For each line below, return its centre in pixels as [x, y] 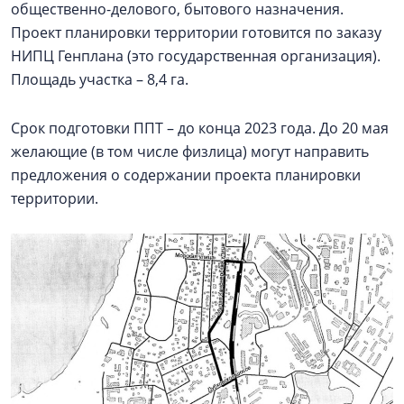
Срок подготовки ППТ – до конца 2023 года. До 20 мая [200, 128]
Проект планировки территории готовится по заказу [196, 32]
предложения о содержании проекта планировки [186, 174]
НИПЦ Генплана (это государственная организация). [197, 55]
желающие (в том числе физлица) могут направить [190, 151]
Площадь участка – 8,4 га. [101, 79]
